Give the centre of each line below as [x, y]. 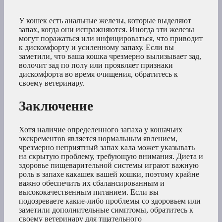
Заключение [56, 106]
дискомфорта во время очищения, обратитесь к [98, 74]
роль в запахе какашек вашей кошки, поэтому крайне [109, 174]
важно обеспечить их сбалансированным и [92, 183]
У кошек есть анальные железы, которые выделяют [105, 20]
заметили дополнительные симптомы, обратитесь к [106, 210]
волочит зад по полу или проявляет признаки [96, 65]
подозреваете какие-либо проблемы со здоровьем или [110, 201]
